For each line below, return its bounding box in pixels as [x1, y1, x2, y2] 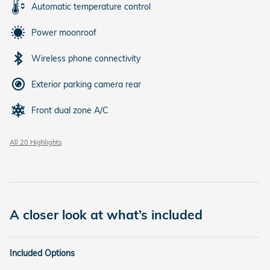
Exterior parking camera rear [31, 79, 141, 90]
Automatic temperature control [31, 1, 151, 12]
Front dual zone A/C [31, 105, 108, 116]
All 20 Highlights [10, 138, 61, 146]
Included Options [10, 248, 75, 259]
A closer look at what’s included [10, 207, 202, 222]
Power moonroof [31, 27, 96, 38]
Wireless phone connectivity [31, 53, 140, 64]
